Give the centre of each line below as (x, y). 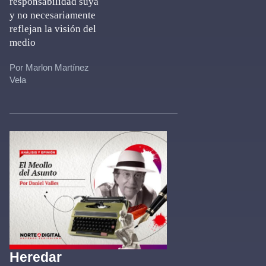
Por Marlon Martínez (49, 67)
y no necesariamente (53, 15)
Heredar (36, 257)
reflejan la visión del (53, 29)
